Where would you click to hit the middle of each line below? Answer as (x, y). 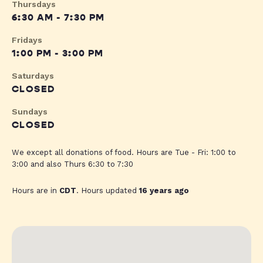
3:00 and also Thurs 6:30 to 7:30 (73, 164)
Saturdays (33, 76)
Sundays (30, 112)
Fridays (27, 40)
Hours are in (36, 191)
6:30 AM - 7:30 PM (58, 18)
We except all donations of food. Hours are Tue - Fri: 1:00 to (124, 153)
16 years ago (164, 191)
